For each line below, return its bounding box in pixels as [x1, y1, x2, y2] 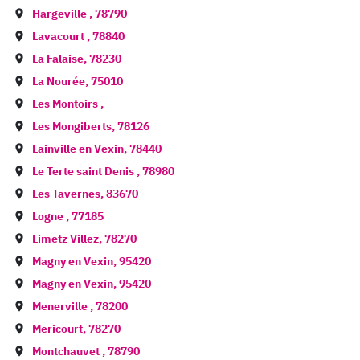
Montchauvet [32, 344, 102, 358]
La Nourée [32, 74, 85, 88]
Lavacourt [32, 29, 87, 43]
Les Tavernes [32, 186, 100, 201]
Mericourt [32, 321, 83, 336]
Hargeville [32, 6, 89, 21]
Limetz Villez [32, 231, 99, 246]
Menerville [32, 299, 90, 313]
